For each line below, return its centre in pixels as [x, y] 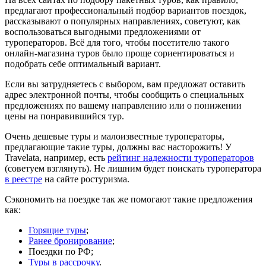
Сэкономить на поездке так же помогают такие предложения [129, 199]
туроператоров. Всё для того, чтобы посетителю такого [117, 43]
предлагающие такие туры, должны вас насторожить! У [118, 147]
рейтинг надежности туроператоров [181, 158]
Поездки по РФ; [61, 252]
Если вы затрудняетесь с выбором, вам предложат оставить [125, 84]
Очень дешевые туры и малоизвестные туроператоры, [115, 137]
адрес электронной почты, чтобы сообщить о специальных [124, 95]
